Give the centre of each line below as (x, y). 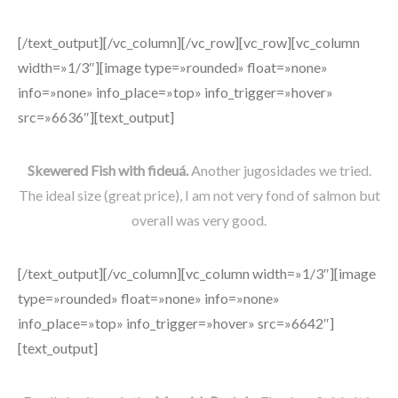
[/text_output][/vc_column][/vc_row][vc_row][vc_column (189, 42)
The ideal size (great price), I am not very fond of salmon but (199, 195)
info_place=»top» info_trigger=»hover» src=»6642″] (176, 323)
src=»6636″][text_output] (96, 117)
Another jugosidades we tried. (279, 170)
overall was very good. (199, 220)
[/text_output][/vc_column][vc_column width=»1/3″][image (197, 273)
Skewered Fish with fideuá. (107, 170)
